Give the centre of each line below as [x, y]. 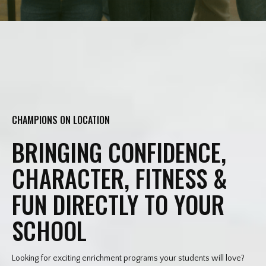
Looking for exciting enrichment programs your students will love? [128, 258]
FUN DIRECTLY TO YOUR [118, 204]
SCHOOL [49, 230]
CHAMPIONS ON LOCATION [61, 120]
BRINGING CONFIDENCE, [119, 152]
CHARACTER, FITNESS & [120, 178]
